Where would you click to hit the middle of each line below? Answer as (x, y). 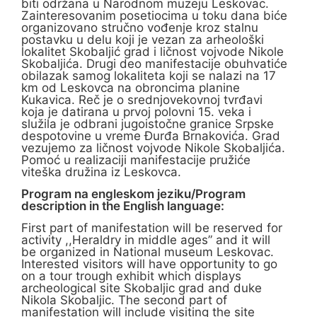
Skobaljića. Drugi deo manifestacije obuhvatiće (154, 63)
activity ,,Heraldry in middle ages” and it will (146, 240)
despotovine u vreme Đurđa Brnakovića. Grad (151, 136)
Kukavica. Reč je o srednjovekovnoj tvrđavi (142, 99)
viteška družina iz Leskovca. (101, 172)
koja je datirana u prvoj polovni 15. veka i (136, 111)
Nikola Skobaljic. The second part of (124, 300)
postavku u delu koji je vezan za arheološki (143, 39)
